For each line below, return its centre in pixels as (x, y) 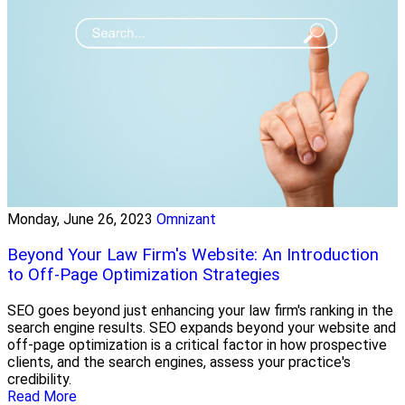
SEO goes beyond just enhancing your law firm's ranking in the (200, 310)
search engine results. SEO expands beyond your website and (202, 327)
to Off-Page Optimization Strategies (144, 275)
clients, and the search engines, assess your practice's (179, 362)
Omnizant (186, 220)
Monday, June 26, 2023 (80, 220)
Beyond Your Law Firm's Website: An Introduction (193, 255)
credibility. (39, 379)
